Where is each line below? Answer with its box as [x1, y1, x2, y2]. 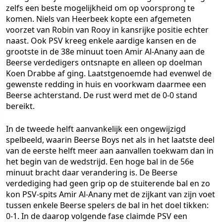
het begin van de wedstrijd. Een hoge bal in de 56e [6, 156, 194, 167]
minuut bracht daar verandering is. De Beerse [6, 167, 177, 178]
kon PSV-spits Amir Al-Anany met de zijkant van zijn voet [6, 189, 215, 200]
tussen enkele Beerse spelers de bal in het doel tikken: [6, 200, 209, 211]
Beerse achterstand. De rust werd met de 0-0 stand [6, 90, 197, 101]
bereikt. [6, 101, 35, 111]
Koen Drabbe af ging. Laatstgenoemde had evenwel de [6, 68, 212, 79]
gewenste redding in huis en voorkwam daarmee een [6, 79, 206, 90]
